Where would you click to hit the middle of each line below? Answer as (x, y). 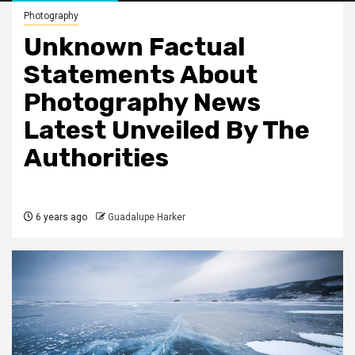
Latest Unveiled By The (167, 130)
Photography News (142, 103)
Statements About (141, 75)
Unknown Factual (134, 47)
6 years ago (60, 218)
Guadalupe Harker (147, 218)
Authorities (96, 158)
